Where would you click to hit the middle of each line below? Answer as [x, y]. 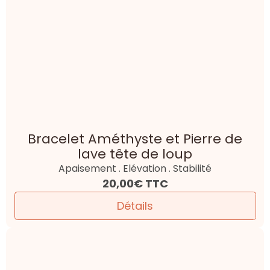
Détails [135, 206]
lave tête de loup [135, 154]
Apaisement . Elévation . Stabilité [135, 168]
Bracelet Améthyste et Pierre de [135, 139]
